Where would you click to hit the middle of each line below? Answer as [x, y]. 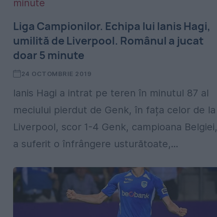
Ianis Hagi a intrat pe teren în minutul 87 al [111, 93]
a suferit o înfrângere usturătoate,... [96, 144]
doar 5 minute [49, 55]
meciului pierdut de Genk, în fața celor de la [114, 110]
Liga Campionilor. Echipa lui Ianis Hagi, [112, 26]
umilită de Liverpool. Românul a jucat [108, 41]
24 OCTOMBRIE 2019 [56, 74]
